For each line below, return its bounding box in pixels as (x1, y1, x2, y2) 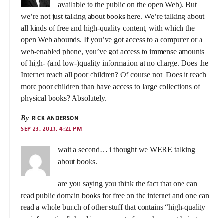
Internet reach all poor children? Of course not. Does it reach (21, 70, 206, 79)
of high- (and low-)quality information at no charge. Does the (21, 58, 208, 67)
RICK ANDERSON (30, 114, 79, 122)
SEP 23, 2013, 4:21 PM (21, 125, 82, 132)
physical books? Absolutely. (21, 93, 107, 102)
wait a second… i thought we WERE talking (58, 145, 195, 154)
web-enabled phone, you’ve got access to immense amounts (21, 47, 204, 55)
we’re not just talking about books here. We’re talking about (21, 12, 204, 20)
